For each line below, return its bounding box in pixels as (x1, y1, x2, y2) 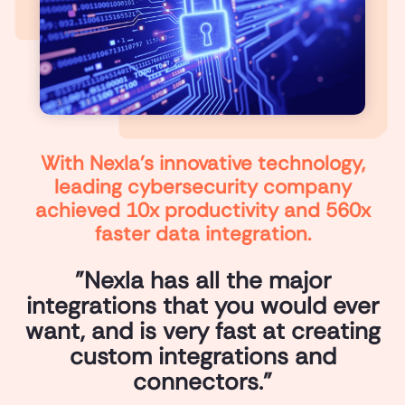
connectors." (133, 365, 272, 397)
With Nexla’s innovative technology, (40, 149, 365, 176)
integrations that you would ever (26, 289, 379, 321)
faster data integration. (94, 220, 311, 247)
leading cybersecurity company (53, 173, 352, 200)
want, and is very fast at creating (24, 315, 381, 346)
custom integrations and (69, 340, 336, 372)
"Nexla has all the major (74, 264, 331, 296)
